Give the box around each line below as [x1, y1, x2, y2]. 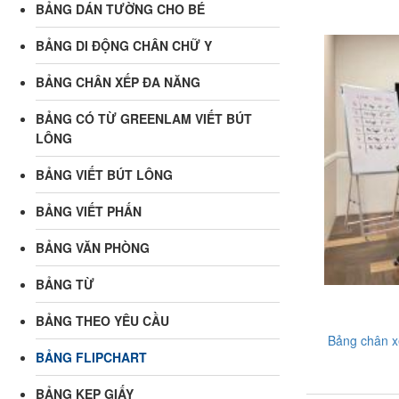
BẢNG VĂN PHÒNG [36, 238, 150, 256]
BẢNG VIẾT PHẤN [36, 201, 142, 220]
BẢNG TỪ [36, 274, 94, 293]
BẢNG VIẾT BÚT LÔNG [36, 165, 173, 183]
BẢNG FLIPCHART [36, 347, 147, 366]
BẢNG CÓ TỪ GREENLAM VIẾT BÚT [36, 109, 252, 127]
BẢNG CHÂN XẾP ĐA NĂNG [36, 72, 200, 91]
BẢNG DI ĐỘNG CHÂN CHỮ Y [36, 36, 212, 54]
